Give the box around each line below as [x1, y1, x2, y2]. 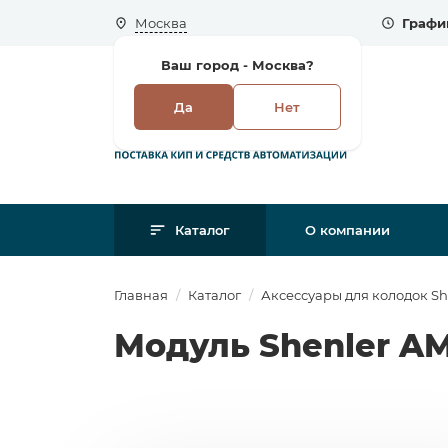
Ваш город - [161, 57, 252, 73]
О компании [305, 222, 391, 238]
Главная [114, 287, 168, 303]
